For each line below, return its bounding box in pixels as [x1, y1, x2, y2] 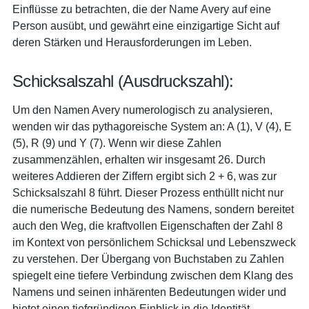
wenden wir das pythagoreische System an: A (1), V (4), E [12, 120, 292, 132]
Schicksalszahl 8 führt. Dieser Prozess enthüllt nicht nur [12, 186, 283, 199]
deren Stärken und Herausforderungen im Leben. [12, 36, 252, 48]
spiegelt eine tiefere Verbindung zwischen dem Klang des [12, 269, 293, 281]
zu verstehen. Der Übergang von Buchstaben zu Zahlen [12, 252, 284, 265]
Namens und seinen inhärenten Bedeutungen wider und [12, 286, 286, 298]
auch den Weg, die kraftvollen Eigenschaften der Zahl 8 [12, 219, 283, 232]
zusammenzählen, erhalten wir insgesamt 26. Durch [12, 153, 266, 166]
